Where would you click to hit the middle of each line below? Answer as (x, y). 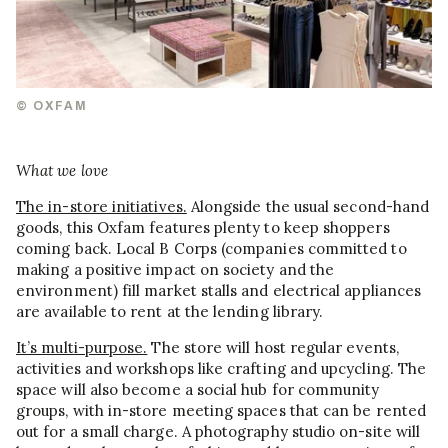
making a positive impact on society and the (175, 270)
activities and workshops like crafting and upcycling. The (221, 369)
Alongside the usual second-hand (308, 207)
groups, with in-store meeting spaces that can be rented (221, 411)
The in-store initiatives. (101, 207)
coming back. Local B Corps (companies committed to (211, 249)
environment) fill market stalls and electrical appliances (219, 291)
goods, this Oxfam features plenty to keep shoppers (203, 228)
